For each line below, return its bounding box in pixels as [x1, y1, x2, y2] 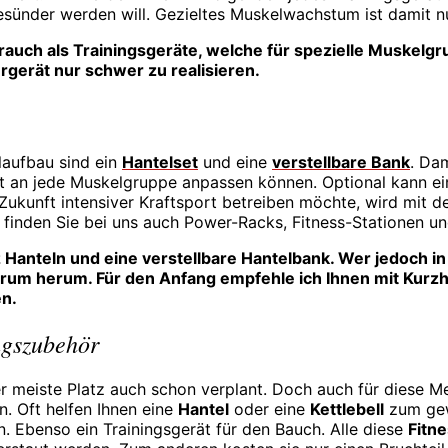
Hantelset [122, 151, 198, 172]
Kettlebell [310, 399, 384, 420]
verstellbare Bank [272, 151, 410, 172]
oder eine [229, 399, 310, 420]
